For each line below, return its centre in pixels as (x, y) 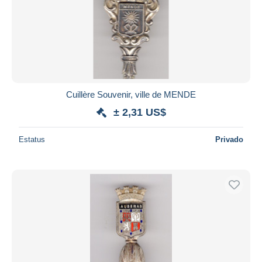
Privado (229, 139)
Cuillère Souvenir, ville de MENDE (131, 94)
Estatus (32, 139)
